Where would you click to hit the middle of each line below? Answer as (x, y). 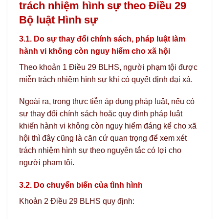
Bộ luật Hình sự (58, 20)
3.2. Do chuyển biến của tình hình (81, 185)
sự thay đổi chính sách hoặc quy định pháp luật (101, 114)
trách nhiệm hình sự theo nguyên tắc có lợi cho (100, 151)
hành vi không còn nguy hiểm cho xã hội (95, 51)
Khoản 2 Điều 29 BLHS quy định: (77, 201)
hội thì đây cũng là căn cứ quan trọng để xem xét (103, 138)
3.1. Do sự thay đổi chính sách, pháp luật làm (102, 39)
